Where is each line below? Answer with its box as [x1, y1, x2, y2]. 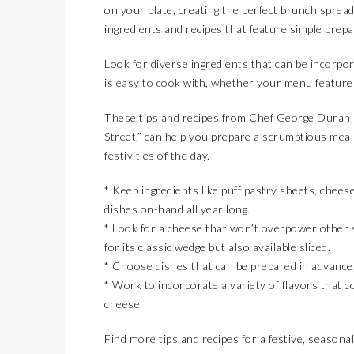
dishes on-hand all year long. [104, 202, 250, 216]
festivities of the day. [104, 149, 210, 162]
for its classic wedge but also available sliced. [104, 240, 330, 254]
